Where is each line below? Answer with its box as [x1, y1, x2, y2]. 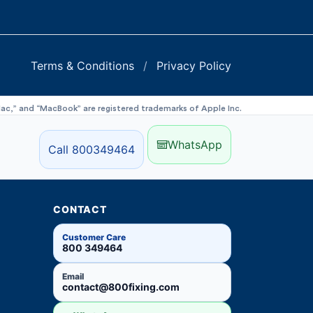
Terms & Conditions [31, 58, 138, 73]
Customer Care [62, 232, 126, 243]
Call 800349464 [48, 143, 135, 157]
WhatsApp [168, 138, 222, 152]
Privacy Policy [156, 58, 231, 73]
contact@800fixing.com [62, 281, 180, 293]
